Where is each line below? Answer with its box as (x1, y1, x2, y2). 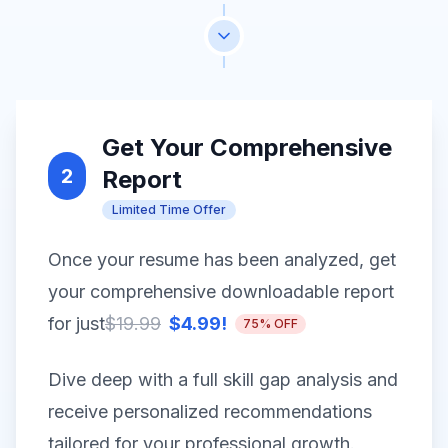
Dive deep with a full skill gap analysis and (48, 369, 398, 390)
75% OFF (243, 316, 298, 331)
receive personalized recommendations (48, 401, 372, 422)
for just (48, 313, 105, 334)
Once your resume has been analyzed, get (48, 249, 396, 270)
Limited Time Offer (112, 202, 227, 217)
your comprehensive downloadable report (48, 281, 394, 302)
